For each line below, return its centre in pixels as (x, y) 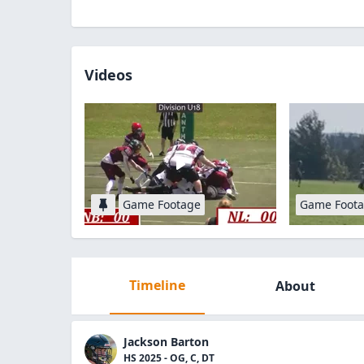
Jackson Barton (166, 342)
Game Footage (162, 204)
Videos (108, 75)
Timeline (157, 285)
